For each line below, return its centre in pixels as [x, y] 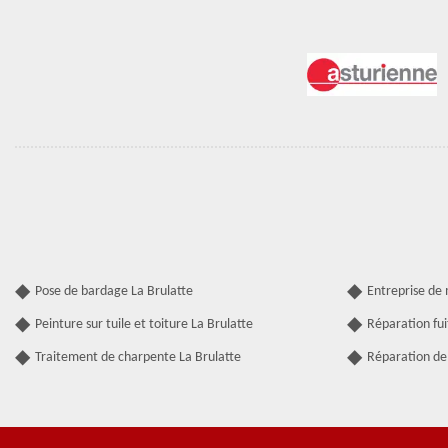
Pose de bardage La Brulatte [114, 292]
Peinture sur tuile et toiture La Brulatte [144, 325]
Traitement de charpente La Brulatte [138, 358]
